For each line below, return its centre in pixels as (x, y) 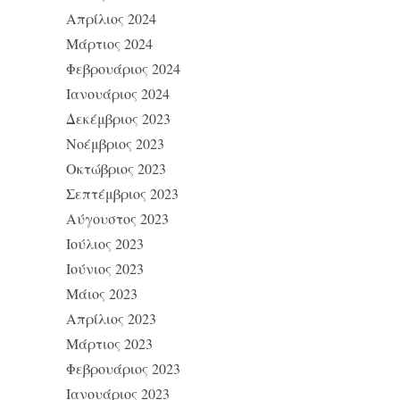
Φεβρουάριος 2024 (123, 68)
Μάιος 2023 (102, 293)
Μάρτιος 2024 (109, 43)
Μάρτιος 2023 (109, 343)
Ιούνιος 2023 (105, 268)
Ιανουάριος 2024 (118, 93)
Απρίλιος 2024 (111, 18)
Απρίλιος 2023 (111, 318)
